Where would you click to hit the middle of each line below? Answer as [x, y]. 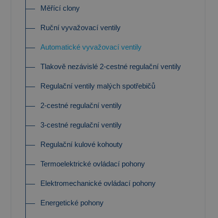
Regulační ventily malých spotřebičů [98, 86]
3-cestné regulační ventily [81, 125]
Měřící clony [60, 8]
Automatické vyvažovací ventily [91, 47]
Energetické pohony [72, 203]
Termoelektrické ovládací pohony [93, 164]
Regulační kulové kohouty [82, 144]
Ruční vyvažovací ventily [81, 27]
